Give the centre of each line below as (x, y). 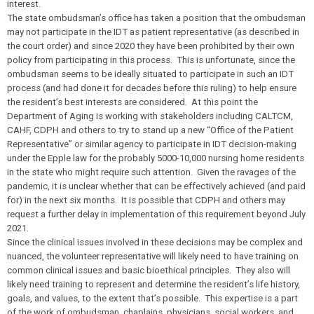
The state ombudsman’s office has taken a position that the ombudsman (156, 18)
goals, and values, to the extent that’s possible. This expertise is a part (152, 298)
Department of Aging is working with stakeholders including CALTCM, (150, 116)
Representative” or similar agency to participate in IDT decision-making (152, 144)
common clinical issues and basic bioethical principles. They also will (149, 270)
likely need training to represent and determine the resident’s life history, (153, 284)
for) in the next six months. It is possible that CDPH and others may (146, 200)
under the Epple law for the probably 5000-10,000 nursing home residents (156, 158)
